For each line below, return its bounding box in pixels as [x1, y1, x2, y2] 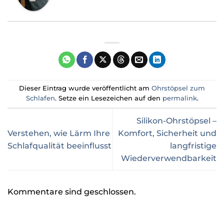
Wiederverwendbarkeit [121, 153, 216, 163]
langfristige [170, 140, 216, 150]
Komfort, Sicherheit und [118, 128, 216, 138]
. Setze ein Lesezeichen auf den [54, 94, 162, 102]
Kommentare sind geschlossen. [7, 187, 136, 197]
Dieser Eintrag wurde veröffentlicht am [19, 84, 151, 92]
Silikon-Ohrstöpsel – [136, 115, 216, 125]
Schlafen [25, 94, 55, 102]
